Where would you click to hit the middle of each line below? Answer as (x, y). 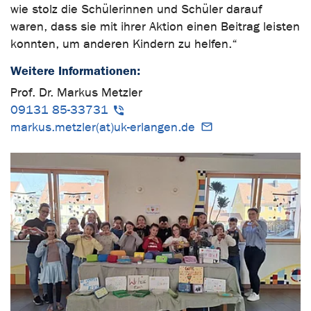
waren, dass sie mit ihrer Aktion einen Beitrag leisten (155, 26)
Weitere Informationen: (75, 70)
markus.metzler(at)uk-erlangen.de (103, 127)
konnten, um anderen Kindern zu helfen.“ (124, 44)
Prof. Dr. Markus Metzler (76, 92)
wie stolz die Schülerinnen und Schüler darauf (136, 9)
